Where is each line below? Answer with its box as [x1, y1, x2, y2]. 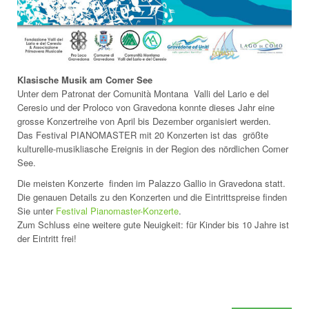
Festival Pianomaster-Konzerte [56, 204, 179, 218]
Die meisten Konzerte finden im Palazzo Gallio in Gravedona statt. [17, 177, 286, 190]
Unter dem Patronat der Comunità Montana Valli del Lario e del [17, 87, 269, 101]
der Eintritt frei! [17, 232, 77, 246]
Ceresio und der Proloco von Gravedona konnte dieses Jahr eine [17, 101, 275, 114]
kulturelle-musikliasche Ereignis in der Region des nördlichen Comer [17, 142, 288, 156]
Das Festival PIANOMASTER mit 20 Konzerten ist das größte [17, 128, 268, 142]
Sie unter [17, 204, 56, 218]
